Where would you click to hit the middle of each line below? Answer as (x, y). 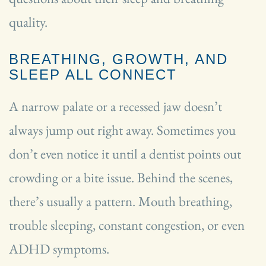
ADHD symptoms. (59, 248)
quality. (30, 22)
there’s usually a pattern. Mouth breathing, (121, 201)
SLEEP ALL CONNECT (93, 74)
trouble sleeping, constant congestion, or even (127, 225)
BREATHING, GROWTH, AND (118, 59)
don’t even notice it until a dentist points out (125, 153)
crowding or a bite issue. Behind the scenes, (121, 177)
